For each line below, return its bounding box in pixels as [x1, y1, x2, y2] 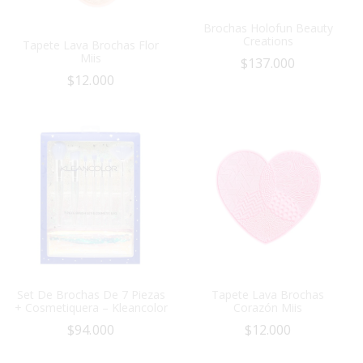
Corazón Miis [233, 299, 303, 315]
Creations [242, 33, 293, 49]
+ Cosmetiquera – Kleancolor [14, 299, 168, 315]
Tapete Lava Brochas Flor [23, 36, 159, 53]
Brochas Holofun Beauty [203, 20, 333, 36]
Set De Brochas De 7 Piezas [16, 286, 165, 302]
